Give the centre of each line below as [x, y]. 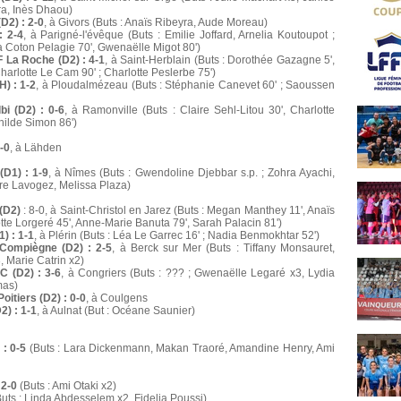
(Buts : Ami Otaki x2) [67, 386]
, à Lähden [36, 148]
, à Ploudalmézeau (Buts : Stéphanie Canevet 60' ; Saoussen [186, 85]
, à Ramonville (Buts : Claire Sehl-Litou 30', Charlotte [200, 111]
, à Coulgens [117, 299]
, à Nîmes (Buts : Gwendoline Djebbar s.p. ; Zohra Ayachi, [192, 173]
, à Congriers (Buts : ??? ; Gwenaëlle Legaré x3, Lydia [198, 273]
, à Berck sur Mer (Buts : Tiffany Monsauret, [224, 248]
